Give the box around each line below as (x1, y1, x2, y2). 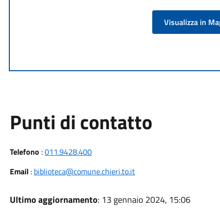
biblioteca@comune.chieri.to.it (33, 165, 135, 177)
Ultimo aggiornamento (9, 193, 98, 206)
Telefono (9, 146, 39, 158)
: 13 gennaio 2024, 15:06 (97, 193, 191, 206)
